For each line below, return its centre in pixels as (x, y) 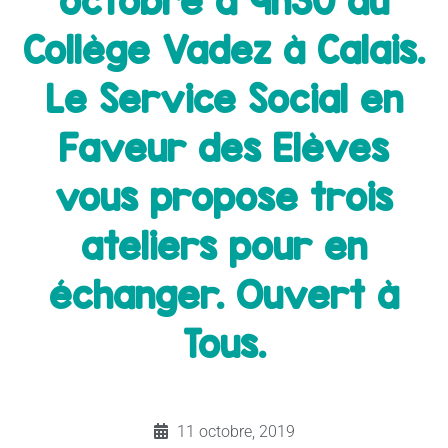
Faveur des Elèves (224, 147)
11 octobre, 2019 (236, 431)
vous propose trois (224, 196)
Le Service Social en (224, 98)
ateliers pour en (224, 245)
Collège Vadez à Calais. (224, 49)
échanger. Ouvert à (224, 294)
